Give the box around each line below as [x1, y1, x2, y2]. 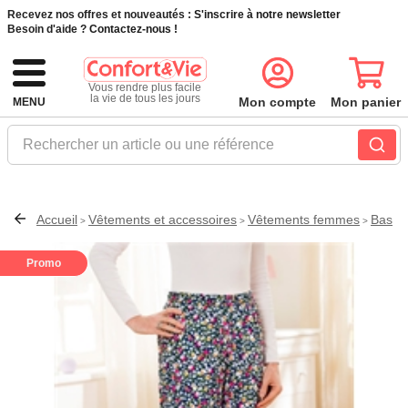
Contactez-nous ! [89, 23, 178, 36]
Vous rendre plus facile [88, 80, 201, 94]
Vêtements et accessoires [88, 212, 237, 227]
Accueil [36, 212, 77, 227]
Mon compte [239, 95, 316, 109]
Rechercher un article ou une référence [23, 137, 274, 152]
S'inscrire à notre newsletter [194, 8, 341, 21]
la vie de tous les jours [89, 91, 200, 105]
